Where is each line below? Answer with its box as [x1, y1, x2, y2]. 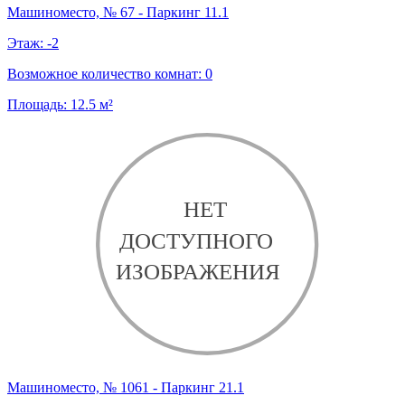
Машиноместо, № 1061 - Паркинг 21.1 [7, 380, 244, 396]
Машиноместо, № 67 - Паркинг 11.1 [7, 4, 229, 20]
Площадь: [7, 96, 71, 112]
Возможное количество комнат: [7, 65, 205, 81]
